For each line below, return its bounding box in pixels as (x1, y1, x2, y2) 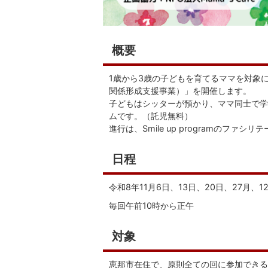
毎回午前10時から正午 (109, 200, 194, 211)
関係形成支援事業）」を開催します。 (109, 86, 251, 96)
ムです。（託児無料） (109, 111, 193, 121)
